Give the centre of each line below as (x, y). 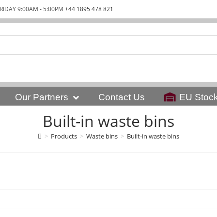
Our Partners (42, 97)
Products (64, 136)
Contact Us (122, 97)
